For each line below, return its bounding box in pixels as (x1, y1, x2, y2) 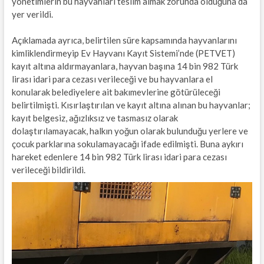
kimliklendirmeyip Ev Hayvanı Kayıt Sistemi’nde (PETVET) (11, 47, 235, 58)
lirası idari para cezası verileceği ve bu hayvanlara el (11, 73, 213, 84)
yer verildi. (11, 8, 53, 19)
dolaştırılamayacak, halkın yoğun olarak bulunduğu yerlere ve (11, 125, 248, 136)
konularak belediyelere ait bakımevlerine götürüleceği (11, 86, 220, 97)
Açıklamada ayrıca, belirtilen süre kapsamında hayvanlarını (11, 34, 237, 45)
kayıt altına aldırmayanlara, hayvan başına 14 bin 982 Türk (11, 60, 238, 71)
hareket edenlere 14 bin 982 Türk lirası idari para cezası (11, 151, 227, 162)
